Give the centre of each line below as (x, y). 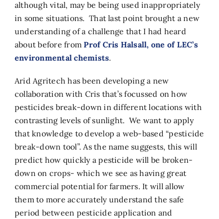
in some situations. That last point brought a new (107, 18)
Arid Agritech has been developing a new (92, 80)
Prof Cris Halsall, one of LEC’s (141, 44)
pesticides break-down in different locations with (108, 107)
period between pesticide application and (93, 212)
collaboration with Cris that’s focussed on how (101, 94)
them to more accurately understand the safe (99, 199)
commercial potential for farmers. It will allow (99, 186)
